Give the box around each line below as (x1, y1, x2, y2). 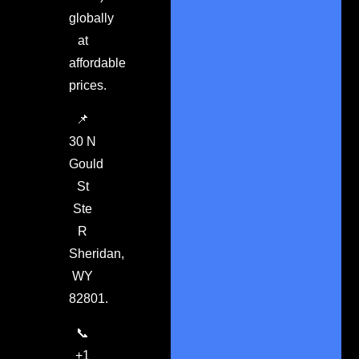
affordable (68, 55, 126, 70)
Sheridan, (68, 247, 124, 261)
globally (68, 10, 114, 25)
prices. (68, 78, 107, 92)
